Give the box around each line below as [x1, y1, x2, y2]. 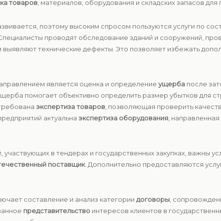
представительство [23, 207, 90, 215]
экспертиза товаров [36, 103, 105, 110]
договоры [136, 195, 170, 203]
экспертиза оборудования [78, 114, 168, 122]
